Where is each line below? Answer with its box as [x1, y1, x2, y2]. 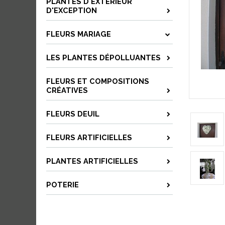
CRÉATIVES [46, 86, 88, 94]
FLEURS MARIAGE [46, 30, 111, 38]
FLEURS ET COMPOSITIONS [46, 77, 149, 85]
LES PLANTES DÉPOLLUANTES [46, 53, 161, 62]
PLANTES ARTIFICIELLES [46, 157, 138, 165]
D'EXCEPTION [46, 6, 97, 15]
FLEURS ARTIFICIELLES [46, 133, 132, 142]
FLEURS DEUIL [46, 109, 99, 118]
